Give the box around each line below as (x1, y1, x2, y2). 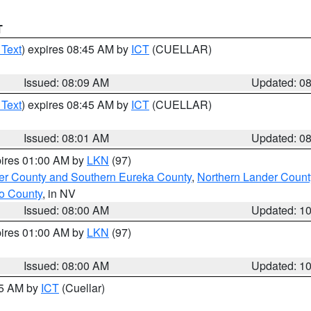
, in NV (42, 185, 76, 201)
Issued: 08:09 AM (24, 74, 110, 90)
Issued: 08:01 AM (24, 130, 110, 146)
